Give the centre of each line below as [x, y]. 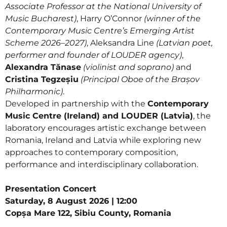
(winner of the [172, 18]
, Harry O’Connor [110, 18]
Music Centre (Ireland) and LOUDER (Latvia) [99, 116]
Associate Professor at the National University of [103, 6]
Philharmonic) [34, 91]
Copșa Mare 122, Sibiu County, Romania [88, 213]
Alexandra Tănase [43, 67]
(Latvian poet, [184, 43]
